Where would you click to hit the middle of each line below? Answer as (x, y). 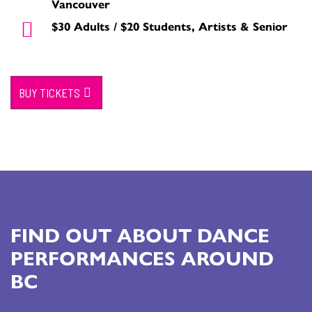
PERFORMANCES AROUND (142, 257)
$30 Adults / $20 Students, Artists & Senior (169, 26)
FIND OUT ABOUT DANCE (140, 234)
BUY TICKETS (49, 93)
